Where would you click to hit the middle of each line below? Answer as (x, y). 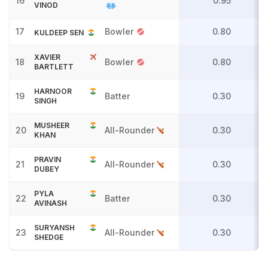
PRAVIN (48, 159)
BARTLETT (54, 67)
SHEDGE (49, 237)
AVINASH (51, 203)
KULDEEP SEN (59, 33)
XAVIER (47, 57)
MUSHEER (52, 125)
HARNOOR (53, 91)
